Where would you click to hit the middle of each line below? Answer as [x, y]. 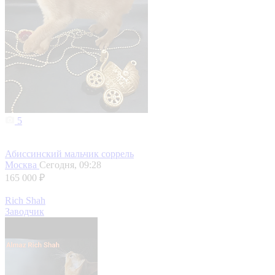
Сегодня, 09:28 [70, 165]
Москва [22, 165]
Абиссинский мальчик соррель [69, 154]
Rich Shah [25, 201]
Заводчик [25, 212]
